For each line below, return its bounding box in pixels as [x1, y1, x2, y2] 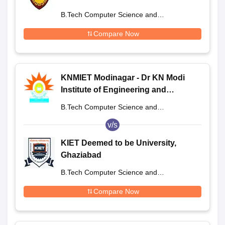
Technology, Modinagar [61, 97, 150, 106]
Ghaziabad [61, 150, 101, 159]
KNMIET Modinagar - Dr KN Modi [61, 73, 185, 82]
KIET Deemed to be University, [61, 138, 176, 147]
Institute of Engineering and [61, 85, 166, 94]
